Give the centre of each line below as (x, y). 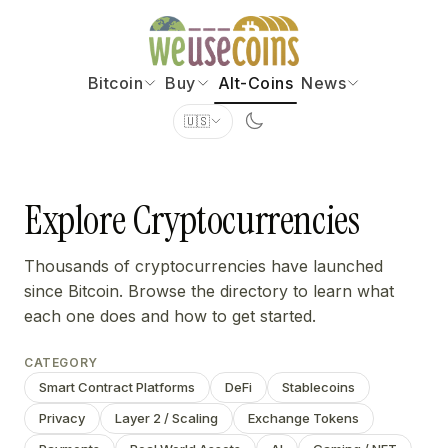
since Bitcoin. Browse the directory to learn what (209, 291)
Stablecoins (318, 387)
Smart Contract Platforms (117, 387)
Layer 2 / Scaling (166, 418)
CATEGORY (61, 362)
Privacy (62, 418)
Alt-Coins (255, 83)
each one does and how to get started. (170, 316)
